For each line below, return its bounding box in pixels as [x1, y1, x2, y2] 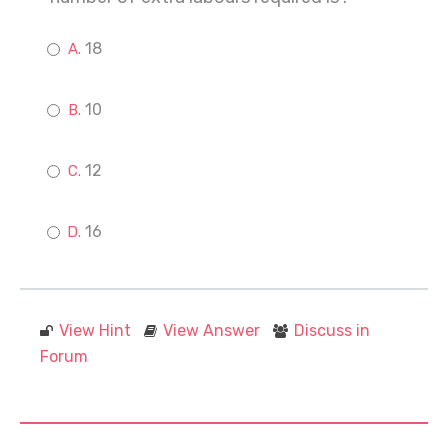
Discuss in [294, 321, 370, 340]
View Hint [59, 321, 131, 340]
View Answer [163, 321, 260, 340]
